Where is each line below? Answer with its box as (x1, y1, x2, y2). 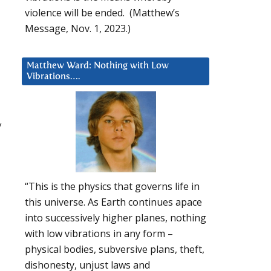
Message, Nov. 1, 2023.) (25, 21, 131, 35)
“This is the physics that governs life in (25, 180, 200, 194)
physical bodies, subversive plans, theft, (25, 243, 204, 256)
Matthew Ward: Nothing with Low (27, 60, 169, 70)
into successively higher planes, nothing (25, 211, 206, 225)
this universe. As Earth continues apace (25, 195, 202, 209)
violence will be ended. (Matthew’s (25, 5, 180, 19)
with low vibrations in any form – (25, 227, 173, 241)
